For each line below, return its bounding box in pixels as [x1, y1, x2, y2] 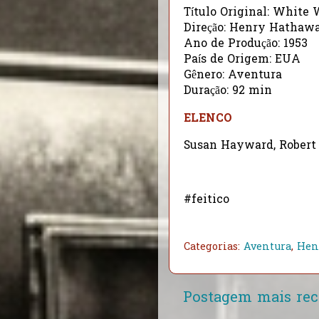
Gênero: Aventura [184, 68, 282, 85]
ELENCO [184, 111, 232, 128]
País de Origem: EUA [184, 52, 300, 69]
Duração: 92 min [184, 83, 272, 100]
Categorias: [184, 239, 244, 255]
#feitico [184, 192, 229, 209]
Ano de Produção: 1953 [184, 36, 308, 53]
